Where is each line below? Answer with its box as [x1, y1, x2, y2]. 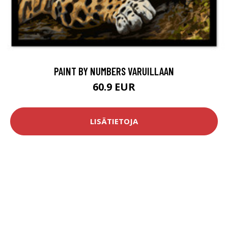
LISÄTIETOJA [90, 116, 138, 127]
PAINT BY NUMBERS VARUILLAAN [54, 64, 174, 77]
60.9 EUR [93, 79, 135, 94]
